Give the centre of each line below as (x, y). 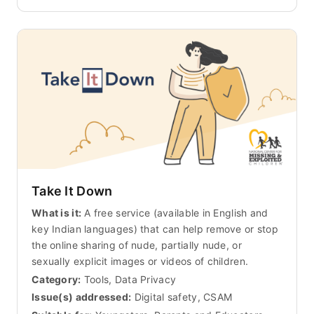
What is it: (57, 212)
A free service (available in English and (175, 212)
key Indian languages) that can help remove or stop (155, 228)
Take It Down (72, 191)
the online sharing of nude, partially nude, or (137, 245)
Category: (56, 279)
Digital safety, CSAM (182, 297)
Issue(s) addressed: (82, 297)
